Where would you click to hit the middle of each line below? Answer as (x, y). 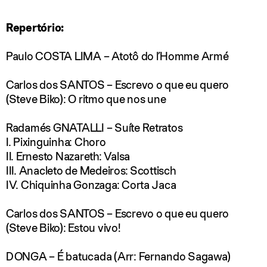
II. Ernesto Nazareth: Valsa (68, 156)
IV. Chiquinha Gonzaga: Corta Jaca (91, 184)
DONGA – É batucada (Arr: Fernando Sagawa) (118, 256)
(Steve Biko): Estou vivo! (63, 227)
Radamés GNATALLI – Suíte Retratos (94, 127)
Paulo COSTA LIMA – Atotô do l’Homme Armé (117, 56)
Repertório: (35, 27)
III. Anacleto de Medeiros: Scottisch (91, 170)
